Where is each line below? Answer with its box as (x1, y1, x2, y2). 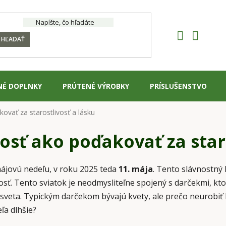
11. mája (117, 163, 153, 175)
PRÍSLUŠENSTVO (150, 81, 207, 91)
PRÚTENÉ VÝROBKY (63, 81, 129, 91)
